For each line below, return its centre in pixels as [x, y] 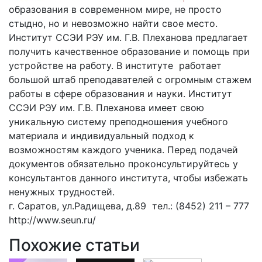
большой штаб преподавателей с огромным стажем [130, 79]
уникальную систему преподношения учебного [118, 121]
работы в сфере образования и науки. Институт [120, 93]
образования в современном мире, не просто [115, 9]
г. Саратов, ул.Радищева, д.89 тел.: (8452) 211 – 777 [129, 206]
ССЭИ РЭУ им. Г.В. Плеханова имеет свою [106, 107]
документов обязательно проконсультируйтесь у [123, 163]
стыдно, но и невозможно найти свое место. [113, 23]
